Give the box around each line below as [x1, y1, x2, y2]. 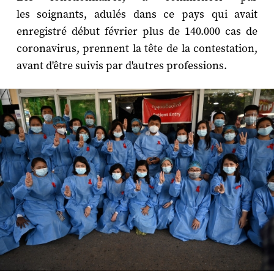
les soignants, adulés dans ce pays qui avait [16, 7, 258, 21]
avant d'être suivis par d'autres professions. [16, 58, 227, 73]
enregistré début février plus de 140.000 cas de [16, 24, 258, 39]
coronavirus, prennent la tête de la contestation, [16, 41, 258, 56]
